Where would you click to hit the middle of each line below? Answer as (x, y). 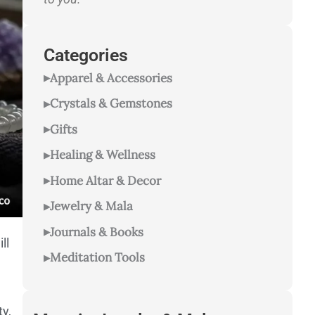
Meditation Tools (97, 258)
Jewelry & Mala (91, 206)
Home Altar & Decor (105, 180)
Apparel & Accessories (111, 78)
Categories (86, 56)
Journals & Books (97, 232)
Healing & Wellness (103, 155)
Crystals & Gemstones (111, 104)
